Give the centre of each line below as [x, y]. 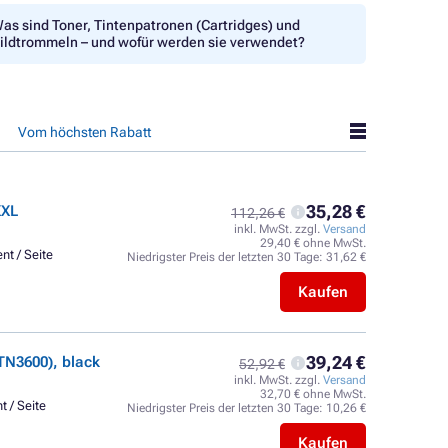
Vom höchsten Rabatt [84, 132]
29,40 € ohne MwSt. [313, 243]
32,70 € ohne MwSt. [313, 394]
